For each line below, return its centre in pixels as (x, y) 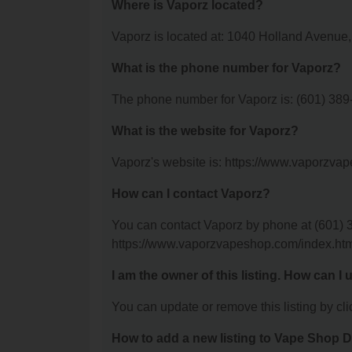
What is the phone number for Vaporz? (226, 68)
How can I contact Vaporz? (191, 194)
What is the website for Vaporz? (205, 131)
